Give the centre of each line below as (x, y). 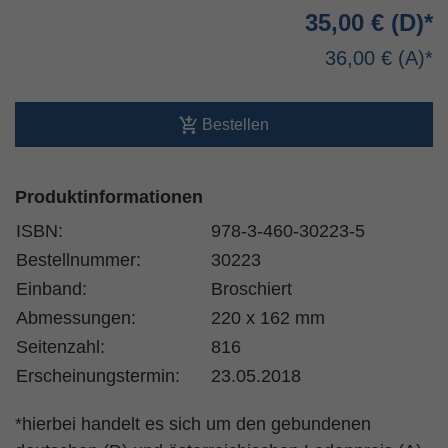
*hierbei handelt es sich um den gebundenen (193, 424)
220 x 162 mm (268, 318)
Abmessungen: (76, 318)
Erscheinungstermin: (98, 376)
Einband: (51, 289)
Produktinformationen (109, 197)
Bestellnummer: (78, 260)
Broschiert (251, 289)
